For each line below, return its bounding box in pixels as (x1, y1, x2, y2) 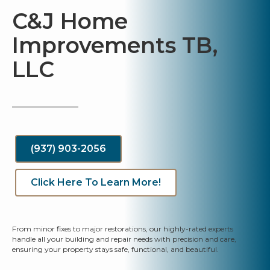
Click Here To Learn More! (31, 177, 161, 189)
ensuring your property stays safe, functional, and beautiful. (12, 245, 219, 254)
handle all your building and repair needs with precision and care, (12, 234, 236, 244)
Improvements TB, (12, 32, 218, 59)
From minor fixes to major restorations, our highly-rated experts (12, 224, 233, 234)
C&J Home (12, 8, 128, 35)
